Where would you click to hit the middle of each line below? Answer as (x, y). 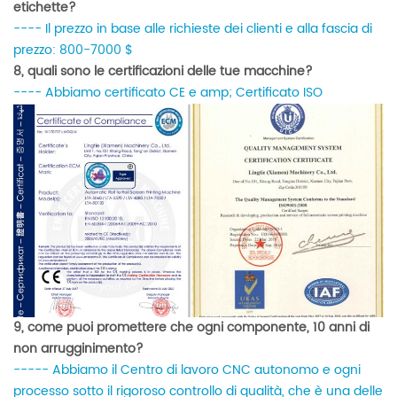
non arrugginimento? (78, 349)
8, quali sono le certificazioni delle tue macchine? (163, 72)
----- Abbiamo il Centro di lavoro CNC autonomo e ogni (187, 370)
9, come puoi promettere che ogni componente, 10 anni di (191, 328)
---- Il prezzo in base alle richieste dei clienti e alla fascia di (193, 29)
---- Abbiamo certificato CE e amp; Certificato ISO (168, 93)
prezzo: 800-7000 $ (73, 51)
